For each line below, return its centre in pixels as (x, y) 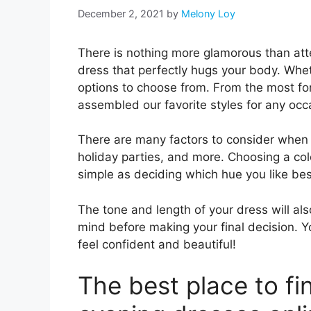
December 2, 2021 (121, 13)
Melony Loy (208, 13)
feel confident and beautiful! (157, 244)
